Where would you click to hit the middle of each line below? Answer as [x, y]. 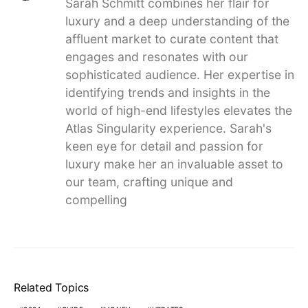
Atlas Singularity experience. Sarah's [168, 128]
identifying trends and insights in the [167, 92]
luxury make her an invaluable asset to [174, 164]
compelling [96, 200]
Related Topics [52, 287]
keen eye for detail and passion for [164, 146]
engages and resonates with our [156, 57]
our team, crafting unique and [149, 182]
